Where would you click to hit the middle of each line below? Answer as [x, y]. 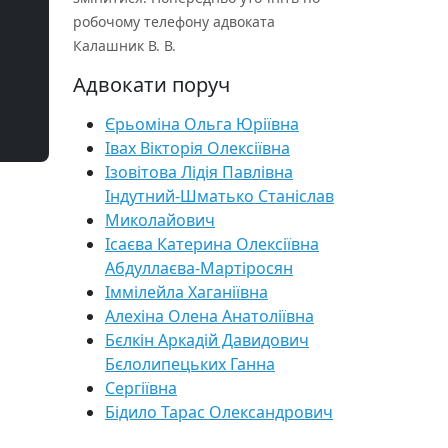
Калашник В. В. [124, 45]
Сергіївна [141, 388]
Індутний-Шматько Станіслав [219, 196]
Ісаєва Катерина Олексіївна [212, 244]
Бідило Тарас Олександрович [219, 412]
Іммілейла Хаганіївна [186, 292]
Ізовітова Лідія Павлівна [199, 172]
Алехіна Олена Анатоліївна [209, 316]
